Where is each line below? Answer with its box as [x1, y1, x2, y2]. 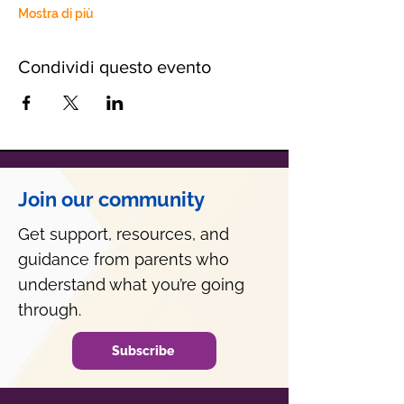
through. [18, 300, 81, 319]
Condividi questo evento [18, 57, 211, 77]
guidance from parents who [18, 250, 229, 269]
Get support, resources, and [18, 225, 229, 243]
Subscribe [111, 344, 174, 358]
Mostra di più [18, 6, 94, 21]
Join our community [18, 188, 205, 211]
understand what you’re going [18, 275, 244, 294]
